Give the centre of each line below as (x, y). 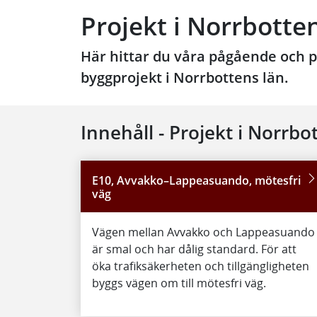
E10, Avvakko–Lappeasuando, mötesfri (196, 180)
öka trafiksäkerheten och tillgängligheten (201, 266)
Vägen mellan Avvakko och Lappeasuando (203, 232)
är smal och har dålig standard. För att (194, 249)
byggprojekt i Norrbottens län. (185, 77)
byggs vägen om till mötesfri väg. (179, 283)
